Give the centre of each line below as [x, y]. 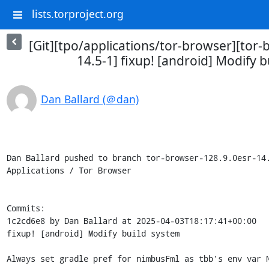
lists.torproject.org [77, 14]
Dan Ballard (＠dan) [89, 99]
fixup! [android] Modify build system [93, 233]
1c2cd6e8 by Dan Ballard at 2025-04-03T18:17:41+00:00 [131, 221]
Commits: [26, 208]
